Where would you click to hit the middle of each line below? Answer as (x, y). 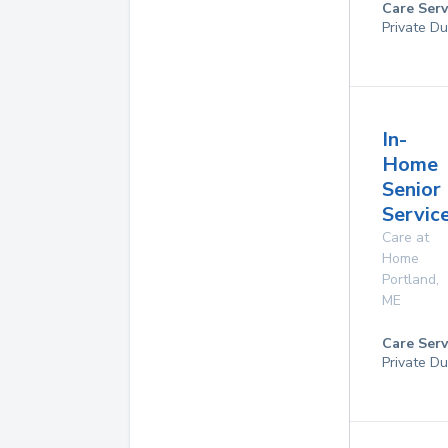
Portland (409, 279)
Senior (411, 189)
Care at (405, 237)
